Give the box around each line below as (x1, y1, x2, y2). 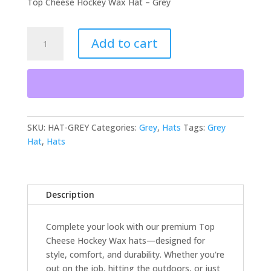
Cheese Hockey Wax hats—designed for (45, 234, 205, 246)
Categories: (91, 121, 139, 133)
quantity (26, 69, 59, 81)
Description (45, 188, 94, 200)
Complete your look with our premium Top (45, 220, 215, 232)
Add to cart (91, 35, 158, 52)
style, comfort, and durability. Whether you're (45, 248, 224, 260)
